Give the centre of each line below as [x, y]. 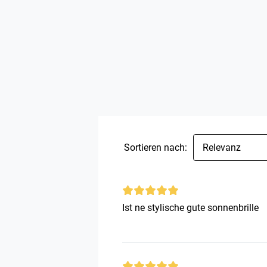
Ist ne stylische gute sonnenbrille [190, 208]
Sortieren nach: [156, 147]
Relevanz [222, 148]
